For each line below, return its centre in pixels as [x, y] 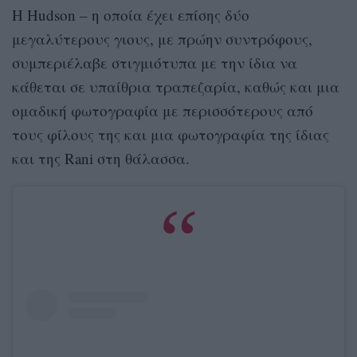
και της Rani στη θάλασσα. [101, 159]
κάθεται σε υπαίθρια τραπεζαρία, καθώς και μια [176, 87]
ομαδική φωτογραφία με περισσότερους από [163, 111]
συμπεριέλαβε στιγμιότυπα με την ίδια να [155, 63]
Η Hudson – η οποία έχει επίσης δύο [131, 15]
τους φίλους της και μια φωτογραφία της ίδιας [171, 135]
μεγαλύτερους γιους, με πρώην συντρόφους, [162, 39]
